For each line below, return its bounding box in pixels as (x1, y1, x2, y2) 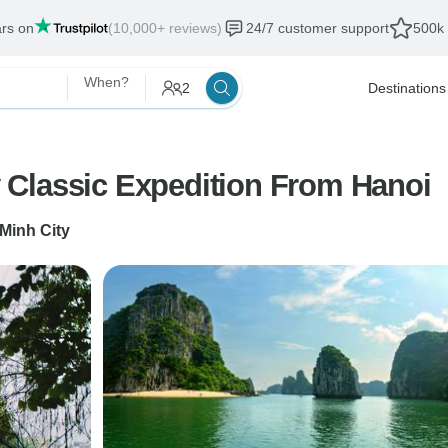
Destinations (368, 80, 446, 96)
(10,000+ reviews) (107, 20, 222, 36)
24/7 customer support (245, 20, 389, 36)
